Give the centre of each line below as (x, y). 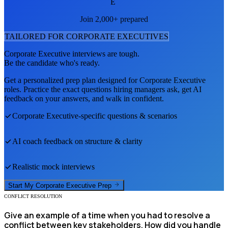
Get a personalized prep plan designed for (72, 80)
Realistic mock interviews (53, 166)
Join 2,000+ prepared (114, 19)
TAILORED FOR (35, 36)
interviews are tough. (105, 53)
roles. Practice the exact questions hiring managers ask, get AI (103, 89)
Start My (22, 186)
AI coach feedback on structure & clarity (77, 141)
